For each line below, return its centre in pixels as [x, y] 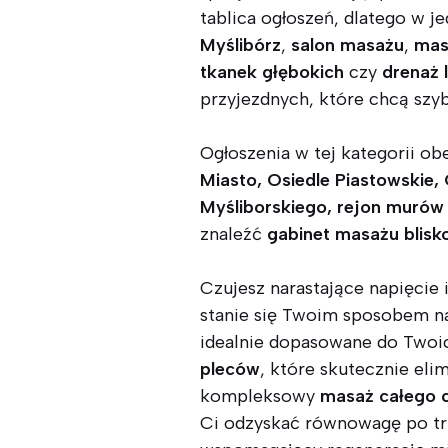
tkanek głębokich [272, 72]
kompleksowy [260, 396]
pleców [230, 369]
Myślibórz [240, 45]
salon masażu [347, 45]
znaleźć [233, 234]
